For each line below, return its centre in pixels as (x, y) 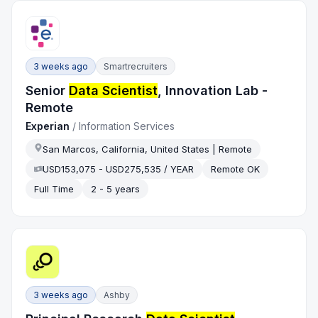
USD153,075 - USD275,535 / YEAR (119, 169)
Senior (48, 91)
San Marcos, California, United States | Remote (148, 149)
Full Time (54, 189)
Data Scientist (114, 91)
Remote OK (236, 169)
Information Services (127, 126)
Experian (48, 126)
